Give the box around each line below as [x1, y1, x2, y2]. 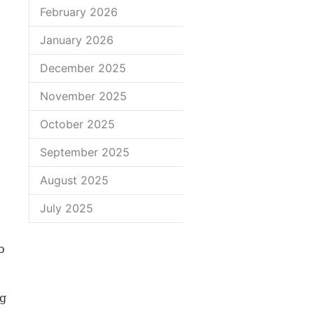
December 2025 [40, 61, 126, 75]
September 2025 [40, 145, 130, 159]
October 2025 [40, 117, 115, 131]
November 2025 [40, 89, 127, 103]
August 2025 [40, 173, 109, 187]
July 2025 [40, 201, 93, 215]
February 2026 [40, 5, 118, 19]
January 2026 [40, 33, 114, 47]
